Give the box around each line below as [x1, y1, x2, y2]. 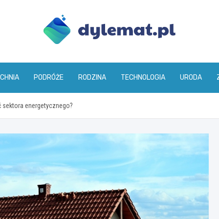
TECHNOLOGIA [121, 73, 165, 82]
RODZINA [78, 73, 106, 82]
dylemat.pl [44, 48, 126, 67]
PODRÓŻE [34, 73, 64, 82]
